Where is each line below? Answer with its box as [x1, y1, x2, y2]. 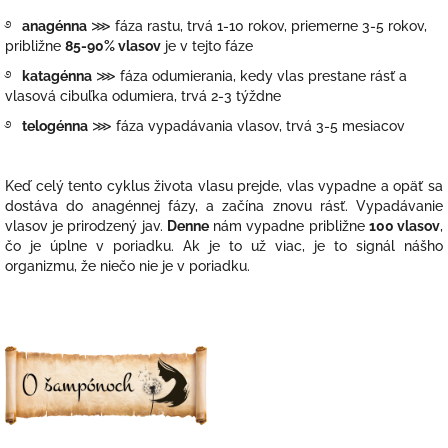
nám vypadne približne [213, 218, 365, 235]
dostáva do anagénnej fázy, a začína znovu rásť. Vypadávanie [5, 198, 443, 215]
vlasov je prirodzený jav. [5, 218, 163, 235]
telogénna [22, 118, 88, 135]
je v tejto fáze [165, 38, 253, 55]
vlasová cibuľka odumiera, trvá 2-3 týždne [5, 88, 281, 105]
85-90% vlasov [65, 38, 161, 55]
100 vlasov [368, 218, 441, 235]
